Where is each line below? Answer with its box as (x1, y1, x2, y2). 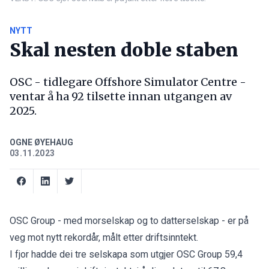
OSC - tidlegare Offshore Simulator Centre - (10, 74, 246, 89)
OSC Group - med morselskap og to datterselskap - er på (10, 214, 249, 226)
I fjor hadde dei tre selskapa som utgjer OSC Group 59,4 (10, 248, 243, 260)
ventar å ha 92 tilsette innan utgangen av (10, 89, 232, 103)
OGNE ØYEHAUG (10, 137, 73, 147)
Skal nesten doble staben (10, 38, 238, 61)
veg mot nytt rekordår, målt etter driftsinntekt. (10, 231, 198, 243)
